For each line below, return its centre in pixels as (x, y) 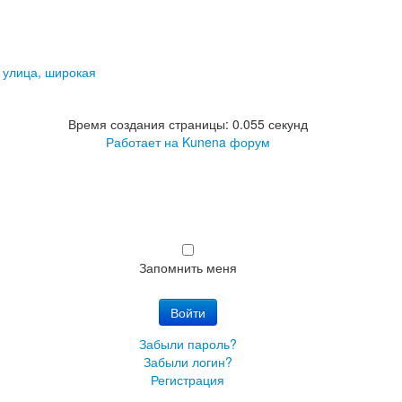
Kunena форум (226, 142)
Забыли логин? (188, 362)
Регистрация (188, 380)
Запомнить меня (188, 268)
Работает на (142, 142)
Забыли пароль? (188, 344)
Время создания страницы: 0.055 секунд (188, 124)
